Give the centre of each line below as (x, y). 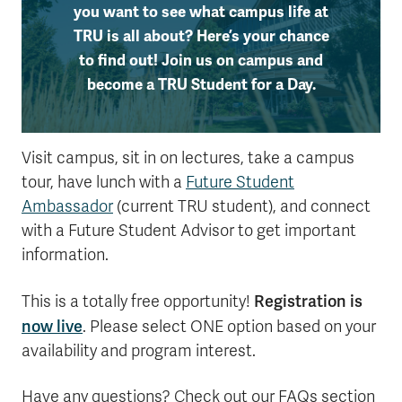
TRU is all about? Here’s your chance (201, 36)
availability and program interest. (139, 351)
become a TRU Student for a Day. (201, 85)
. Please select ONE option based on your (229, 327)
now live (52, 326)
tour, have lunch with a (104, 182)
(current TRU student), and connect (242, 206)
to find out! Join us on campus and (201, 61)
